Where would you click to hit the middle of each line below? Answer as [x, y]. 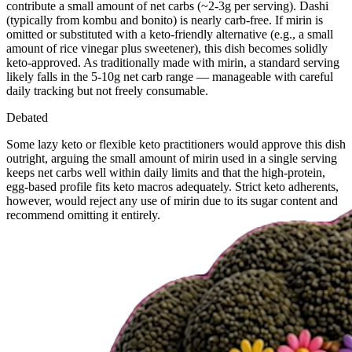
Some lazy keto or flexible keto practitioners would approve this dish [176, 144]
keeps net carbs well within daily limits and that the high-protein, [166, 172]
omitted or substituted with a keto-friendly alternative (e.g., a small [170, 34]
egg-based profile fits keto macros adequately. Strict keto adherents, [172, 186]
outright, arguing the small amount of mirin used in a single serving [172, 158]
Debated [27, 117]
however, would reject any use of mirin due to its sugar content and [172, 200]
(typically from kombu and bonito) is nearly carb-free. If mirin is [165, 20]
